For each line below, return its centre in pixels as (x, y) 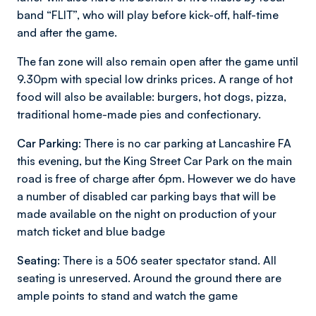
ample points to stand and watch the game (127, 296)
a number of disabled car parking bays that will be (146, 196)
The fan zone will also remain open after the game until (158, 61)
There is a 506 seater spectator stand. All (168, 260)
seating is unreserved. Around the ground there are (149, 278)
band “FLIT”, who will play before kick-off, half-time (148, 15)
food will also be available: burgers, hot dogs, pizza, (152, 97)
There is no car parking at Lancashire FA (186, 143)
